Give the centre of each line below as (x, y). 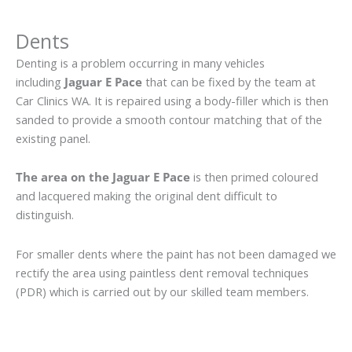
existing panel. (53, 138)
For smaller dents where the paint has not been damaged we (176, 253)
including (40, 81)
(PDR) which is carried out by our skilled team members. (162, 291)
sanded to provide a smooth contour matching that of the (169, 119)
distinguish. (45, 215)
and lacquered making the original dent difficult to (147, 196)
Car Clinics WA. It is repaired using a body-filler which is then (172, 100)
